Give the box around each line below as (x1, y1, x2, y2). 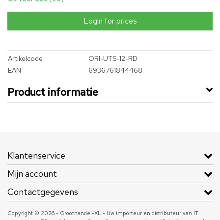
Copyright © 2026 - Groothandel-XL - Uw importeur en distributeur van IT (7, 210, 198, 217)
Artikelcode (8, 54, 43, 63)
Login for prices (83, 16, 137, 27)
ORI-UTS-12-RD (88, 54, 137, 63)
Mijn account (7, 168, 57, 180)
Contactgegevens (7, 186, 78, 198)
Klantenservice (7, 150, 65, 162)
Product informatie (7, 85, 98, 99)
